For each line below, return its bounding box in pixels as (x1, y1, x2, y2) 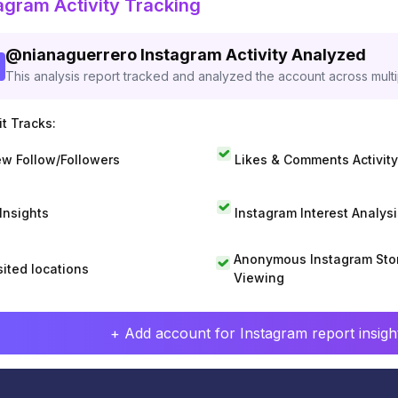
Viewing (233, 270, 284, 285)
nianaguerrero (22, 45, 137, 64)
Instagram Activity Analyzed (140, 45, 366, 64)
